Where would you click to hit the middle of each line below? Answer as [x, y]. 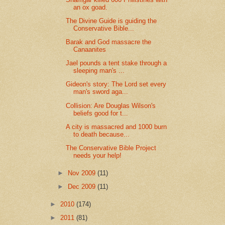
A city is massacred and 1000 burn [117, 127]
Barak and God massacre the [109, 42]
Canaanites [90, 50]
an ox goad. [91, 7]
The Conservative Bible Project [111, 148]
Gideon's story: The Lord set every [116, 84]
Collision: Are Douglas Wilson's [111, 105]
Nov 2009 [83, 173]
